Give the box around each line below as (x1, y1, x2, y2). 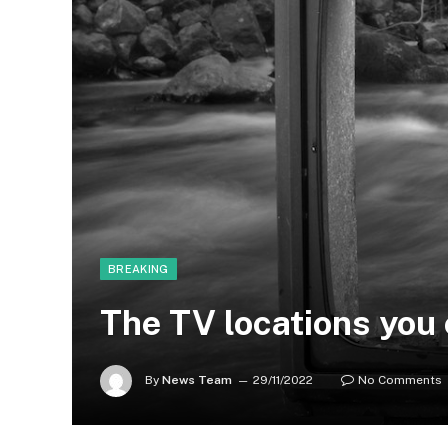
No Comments (358, 373, 442, 388)
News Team (162, 373, 232, 388)
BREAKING (108, 263, 169, 275)
